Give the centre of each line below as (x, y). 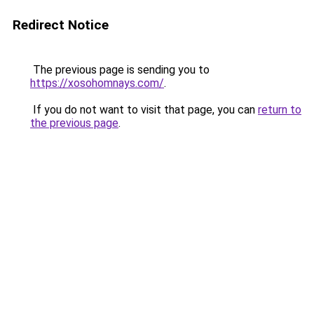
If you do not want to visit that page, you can (144, 110)
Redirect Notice (61, 25)
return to (280, 110)
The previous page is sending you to (120, 70)
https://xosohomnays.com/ (97, 83)
